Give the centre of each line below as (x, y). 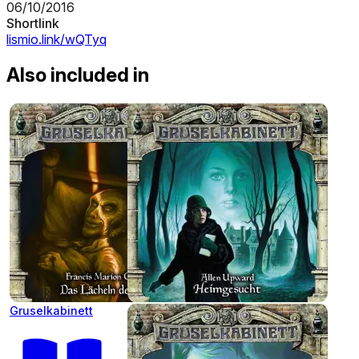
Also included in (78, 75)
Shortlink (33, 24)
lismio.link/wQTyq (56, 40)
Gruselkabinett (51, 311)
